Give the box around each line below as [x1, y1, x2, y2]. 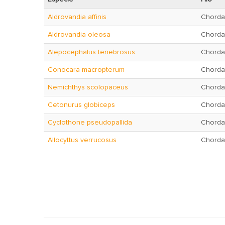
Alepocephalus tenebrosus [48, 49, 135, 56]
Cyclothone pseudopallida [48, 119, 132, 126]
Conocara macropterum [48, 66, 125, 73]
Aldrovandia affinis [48, 14, 106, 21]
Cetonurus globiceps [48, 101, 115, 108]
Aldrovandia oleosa [48, 31, 110, 38]
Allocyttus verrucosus [48, 137, 117, 144]
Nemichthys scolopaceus [48, 84, 128, 91]
